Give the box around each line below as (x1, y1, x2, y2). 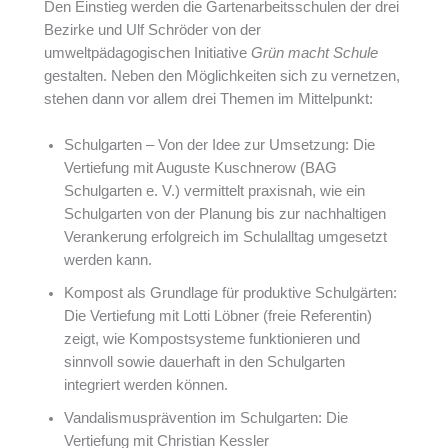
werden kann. (64, 252, 152, 268)
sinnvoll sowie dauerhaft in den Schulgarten (64, 354, 345, 370)
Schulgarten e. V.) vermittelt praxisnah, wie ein (64, 183, 365, 199)
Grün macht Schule (251, 44, 378, 61)
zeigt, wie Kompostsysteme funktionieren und (64, 331, 360, 347)
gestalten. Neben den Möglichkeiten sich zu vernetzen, (44, 67, 400, 84)
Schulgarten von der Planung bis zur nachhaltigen (64, 206, 386, 222)
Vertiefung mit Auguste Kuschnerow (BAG (64, 160, 337, 176)
